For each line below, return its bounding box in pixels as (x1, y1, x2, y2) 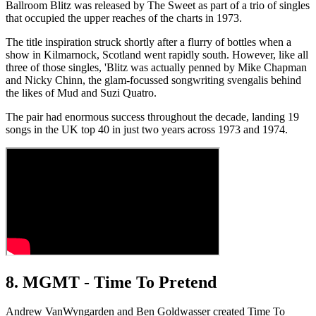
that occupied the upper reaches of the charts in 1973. (6, 11, 242, 24)
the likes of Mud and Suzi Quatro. (6, 86, 157, 99)
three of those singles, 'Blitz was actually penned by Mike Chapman (6, 61, 307, 73)
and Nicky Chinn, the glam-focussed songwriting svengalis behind (6, 73, 301, 86)
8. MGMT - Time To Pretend (6, 272, 217, 291)
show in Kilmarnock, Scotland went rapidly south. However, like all (6, 48, 308, 61)
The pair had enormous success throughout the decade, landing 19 (6, 110, 299, 123)
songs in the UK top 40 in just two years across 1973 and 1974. (6, 123, 288, 135)
